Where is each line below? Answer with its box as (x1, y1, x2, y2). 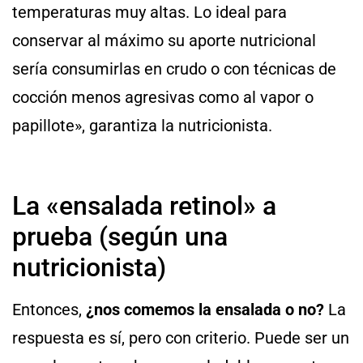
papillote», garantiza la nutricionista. (12, 115, 272, 135)
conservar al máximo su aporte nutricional (12, 30, 316, 50)
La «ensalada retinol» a (12, 190, 276, 221)
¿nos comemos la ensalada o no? (86, 299, 324, 319)
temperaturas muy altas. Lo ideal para (12, 2, 287, 22)
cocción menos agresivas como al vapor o (12, 87, 314, 107)
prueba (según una (12, 220, 228, 252)
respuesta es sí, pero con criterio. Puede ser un (12, 327, 349, 348)
